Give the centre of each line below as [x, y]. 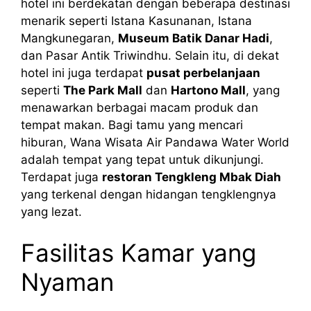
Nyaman [67, 282]
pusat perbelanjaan [203, 73]
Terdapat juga [61, 177]
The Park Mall [103, 90]
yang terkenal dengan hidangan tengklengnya [149, 194]
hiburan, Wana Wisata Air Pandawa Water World [155, 142]
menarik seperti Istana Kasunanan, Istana [136, 20]
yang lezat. [51, 211]
